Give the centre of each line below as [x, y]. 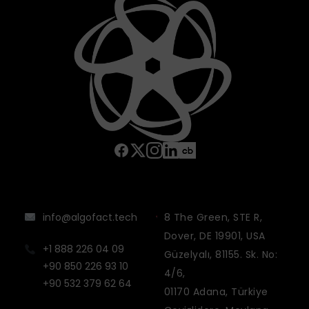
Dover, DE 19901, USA [215, 236]
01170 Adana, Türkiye [216, 291]
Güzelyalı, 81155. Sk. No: [221, 254]
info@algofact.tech [90, 217]
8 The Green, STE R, [213, 217]
